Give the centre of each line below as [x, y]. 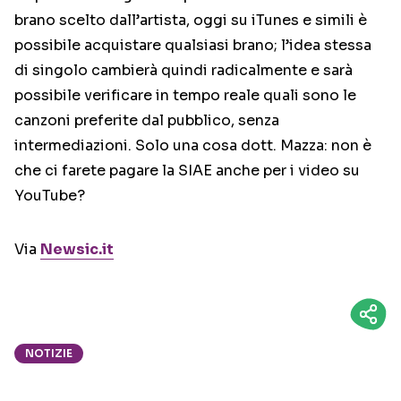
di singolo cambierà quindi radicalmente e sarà [183, 71]
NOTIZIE [49, 354]
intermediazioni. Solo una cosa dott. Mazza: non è [193, 146]
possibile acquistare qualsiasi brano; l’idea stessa [193, 46]
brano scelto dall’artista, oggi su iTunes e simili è [191, 21]
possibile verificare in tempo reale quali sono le [185, 96]
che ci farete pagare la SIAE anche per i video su [187, 171]
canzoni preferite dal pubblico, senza [147, 121]
